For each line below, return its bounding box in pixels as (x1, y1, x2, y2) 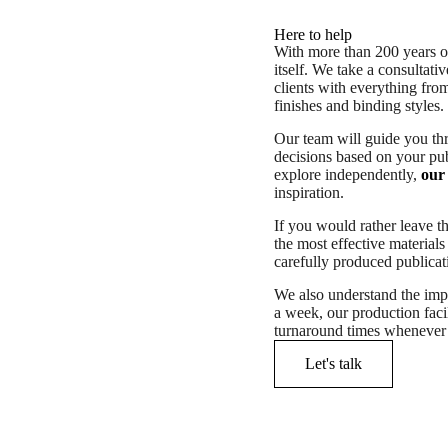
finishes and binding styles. (274, 97, 444, 114)
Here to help (274, 26, 352, 43)
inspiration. (274, 184, 344, 201)
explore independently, (274, 166, 421, 183)
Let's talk (305, 355, 362, 372)
